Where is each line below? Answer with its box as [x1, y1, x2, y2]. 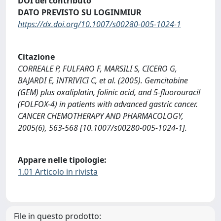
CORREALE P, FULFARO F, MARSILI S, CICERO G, [18, 63, 177, 74]
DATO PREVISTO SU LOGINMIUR [18, 7, 142, 18]
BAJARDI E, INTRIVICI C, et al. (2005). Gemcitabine [18, 74, 188, 86]
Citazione [18, 51, 55, 62]
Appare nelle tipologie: [18, 154, 107, 166]
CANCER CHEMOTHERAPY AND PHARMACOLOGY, [18, 110, 184, 121]
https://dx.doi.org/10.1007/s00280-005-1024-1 [18, 19, 181, 30]
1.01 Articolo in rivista [18, 166, 98, 178]
